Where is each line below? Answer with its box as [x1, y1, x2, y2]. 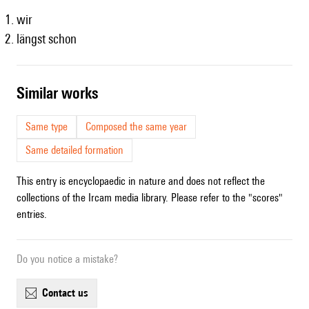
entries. [17, 208, 47, 221]
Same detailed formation [26, 143, 123, 157]
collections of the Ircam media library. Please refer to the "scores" [17, 191, 283, 205]
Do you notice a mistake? [17, 252, 118, 266]
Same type [26, 120, 68, 134]
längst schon [17, 31, 77, 47]
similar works [25, 83, 98, 103]
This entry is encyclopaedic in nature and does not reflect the [17, 175, 265, 188]
